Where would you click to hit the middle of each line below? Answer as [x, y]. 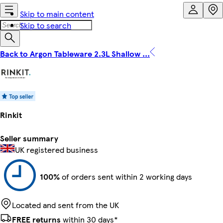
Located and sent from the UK [65, 205]
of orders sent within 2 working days [126, 176]
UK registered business [56, 149]
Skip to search [46, 25]
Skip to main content [57, 14]
